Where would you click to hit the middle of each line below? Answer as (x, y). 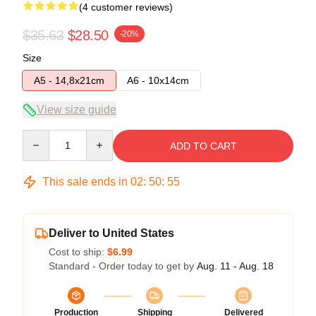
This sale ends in (85, 181)
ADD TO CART (203, 146)
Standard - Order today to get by (123, 266)
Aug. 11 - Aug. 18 (235, 266)
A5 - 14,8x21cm (69, 80)
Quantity (41, 136)
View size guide (77, 109)
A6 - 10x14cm (158, 80)
